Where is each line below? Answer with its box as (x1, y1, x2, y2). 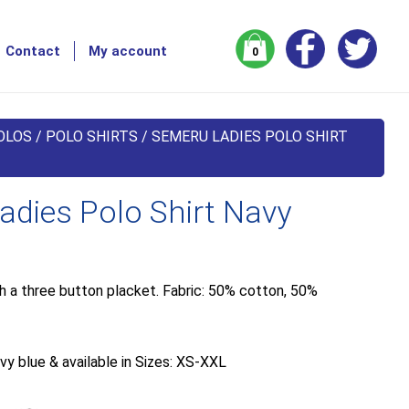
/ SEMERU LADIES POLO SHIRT (138, 128, 349, 145)
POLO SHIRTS (46, 128, 139, 145)
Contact (5, 43, 60, 59)
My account (89, 43, 167, 59)
